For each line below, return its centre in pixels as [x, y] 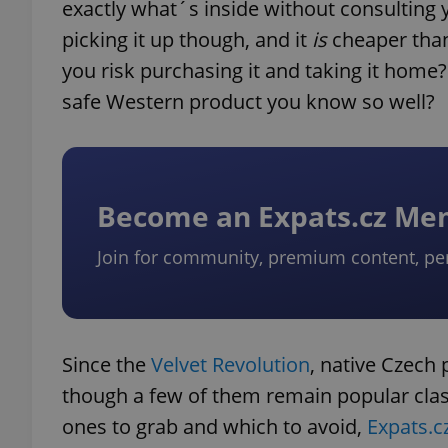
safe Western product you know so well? [248, 101]
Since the [106, 364]
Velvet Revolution [230, 364]
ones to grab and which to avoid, [214, 426]
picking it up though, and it [187, 39]
